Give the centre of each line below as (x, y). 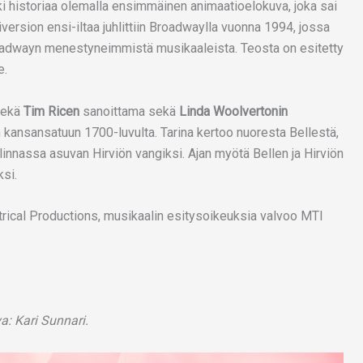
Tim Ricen (51, 111)
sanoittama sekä (129, 111)
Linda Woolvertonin (233, 111)
